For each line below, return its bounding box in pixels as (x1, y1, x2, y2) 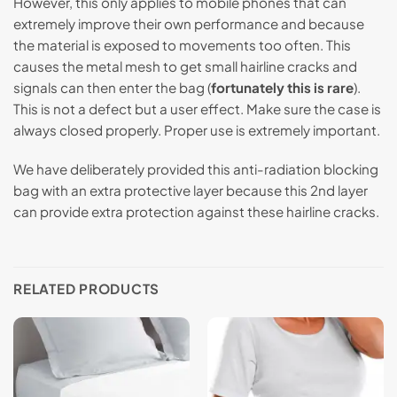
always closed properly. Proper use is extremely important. (13, 121, 380, 139)
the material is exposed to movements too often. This (13, 36, 351, 54)
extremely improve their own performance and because (13, 15, 364, 33)
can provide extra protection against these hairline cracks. (13, 203, 379, 221)
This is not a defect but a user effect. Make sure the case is (13, 100, 381, 118)
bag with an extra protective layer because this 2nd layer (13, 182, 368, 199)
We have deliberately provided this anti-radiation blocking (13, 160, 378, 178)
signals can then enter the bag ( (13, 79, 211, 97)
